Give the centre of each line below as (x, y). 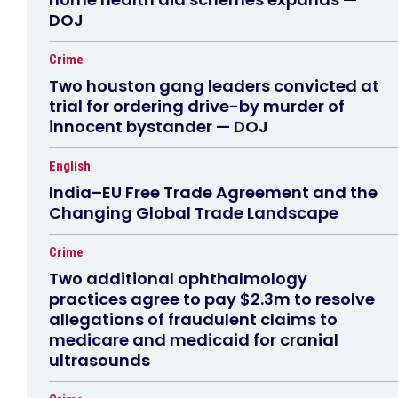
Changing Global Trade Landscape (194, 213)
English (70, 167)
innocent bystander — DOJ (159, 127)
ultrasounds (99, 361)
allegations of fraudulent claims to (193, 320)
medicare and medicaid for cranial (194, 340)
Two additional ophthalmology (178, 279)
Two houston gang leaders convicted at (214, 86)
